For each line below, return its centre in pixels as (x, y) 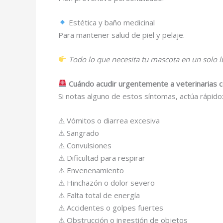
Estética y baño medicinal (111, 22)
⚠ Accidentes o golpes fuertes (111, 207)
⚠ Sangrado (79, 133)
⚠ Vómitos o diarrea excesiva (109, 120)
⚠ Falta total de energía (99, 195)
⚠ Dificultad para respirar (102, 158)
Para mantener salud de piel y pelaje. (121, 35)
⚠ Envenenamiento (91, 170)
